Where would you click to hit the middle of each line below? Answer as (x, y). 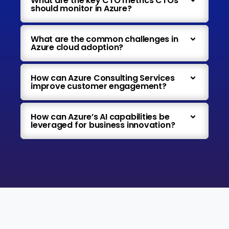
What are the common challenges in (105, 39)
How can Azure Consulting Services (103, 78)
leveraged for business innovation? (103, 125)
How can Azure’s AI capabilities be (100, 117)
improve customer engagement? (99, 86)
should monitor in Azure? (81, 8)
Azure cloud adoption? (77, 47)
